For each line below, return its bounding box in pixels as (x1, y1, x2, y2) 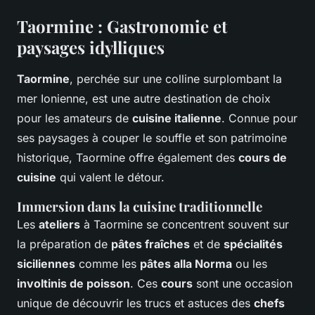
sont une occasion (193, 276, 292, 291)
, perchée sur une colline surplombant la (70, 72, 282, 86)
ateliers (39, 217, 80, 232)
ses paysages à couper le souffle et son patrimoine (17, 131, 287, 146)
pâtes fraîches (111, 237, 190, 252)
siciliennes (17, 257, 75, 271)
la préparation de (17, 237, 111, 252)
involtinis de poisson (17, 276, 130, 291)
